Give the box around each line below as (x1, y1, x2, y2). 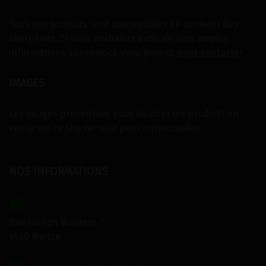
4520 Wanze (9, 231, 61, 243)
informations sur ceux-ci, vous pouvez (9, 47, 177, 59)
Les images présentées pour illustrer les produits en (9, 108, 239, 120)
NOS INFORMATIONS (9, 165, 108, 179)
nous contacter (177, 47, 243, 59)
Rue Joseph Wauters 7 (9, 217, 104, 229)
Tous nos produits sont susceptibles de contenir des (9, 18, 239, 30)
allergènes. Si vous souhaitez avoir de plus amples (9, 33, 229, 45)
